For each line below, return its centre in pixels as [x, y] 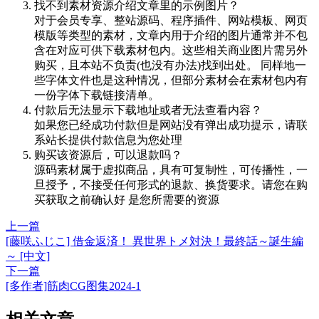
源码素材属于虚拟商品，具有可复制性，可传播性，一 [171, 169]
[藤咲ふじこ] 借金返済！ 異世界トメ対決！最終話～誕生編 [155, 241]
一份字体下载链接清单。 [97, 95]
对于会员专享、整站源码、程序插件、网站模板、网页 [171, 20]
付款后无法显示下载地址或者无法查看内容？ [148, 110]
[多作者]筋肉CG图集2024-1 [73, 286]
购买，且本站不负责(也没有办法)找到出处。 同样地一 [170, 65]
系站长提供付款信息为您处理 [108, 140]
